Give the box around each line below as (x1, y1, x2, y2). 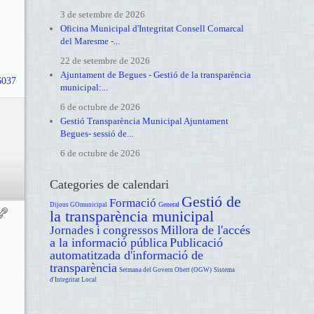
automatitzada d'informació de (49, 248, 203, 262)
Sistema (213, 266, 235, 273)
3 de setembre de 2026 (60, 9, 145, 20)
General (158, 200, 179, 208)
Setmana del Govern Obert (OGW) (118, 266, 212, 273)
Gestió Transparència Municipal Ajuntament (60, 116, 228, 126)
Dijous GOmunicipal (49, 201, 107, 208)
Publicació (169, 235, 223, 250)
